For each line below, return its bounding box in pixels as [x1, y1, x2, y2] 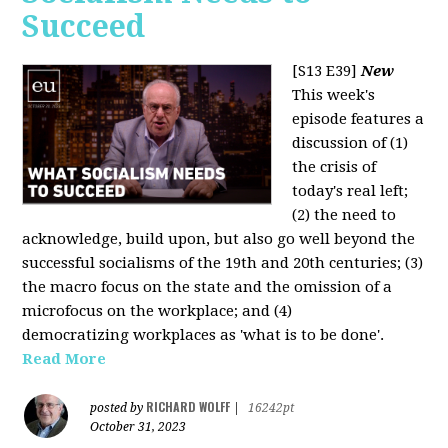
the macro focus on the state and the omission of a [22, 277, 393, 296]
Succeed [22, 8, 146, 44]
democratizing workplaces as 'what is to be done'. [22, 325, 385, 344]
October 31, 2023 [90, 419, 187, 434]
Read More [22, 349, 107, 368]
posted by [90, 400, 147, 415]
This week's [292, 85, 376, 104]
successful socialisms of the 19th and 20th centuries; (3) [22, 253, 424, 272]
